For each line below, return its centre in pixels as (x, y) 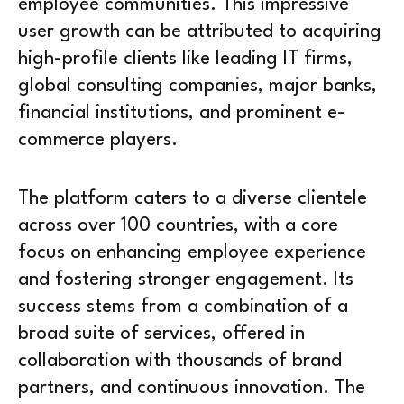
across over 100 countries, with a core (178, 225)
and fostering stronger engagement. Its (186, 280)
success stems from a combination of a (183, 307)
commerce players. (98, 140)
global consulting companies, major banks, (197, 86)
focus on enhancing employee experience (192, 252)
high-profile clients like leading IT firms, (185, 59)
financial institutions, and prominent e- (182, 113)
